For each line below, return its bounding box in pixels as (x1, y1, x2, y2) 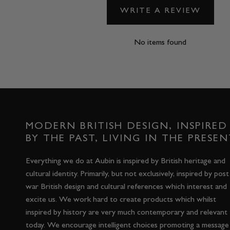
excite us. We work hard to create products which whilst (26, 194, 216, 204)
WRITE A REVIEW (120, 5, 201, 15)
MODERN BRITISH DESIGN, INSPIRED (26, 119, 227, 132)
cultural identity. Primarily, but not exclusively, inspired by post (26, 168, 229, 179)
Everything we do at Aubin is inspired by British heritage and (26, 156, 225, 166)
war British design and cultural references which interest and (26, 181, 227, 191)
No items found (134, 37, 186, 47)
